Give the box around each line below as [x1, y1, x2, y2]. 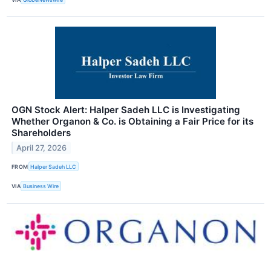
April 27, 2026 [16, 143, 67, 153]
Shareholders [11, 127, 71, 139]
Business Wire [23, 183, 59, 190]
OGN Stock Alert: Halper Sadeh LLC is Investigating [11, 104, 240, 116]
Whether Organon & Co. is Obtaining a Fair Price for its [11, 116, 253, 128]
